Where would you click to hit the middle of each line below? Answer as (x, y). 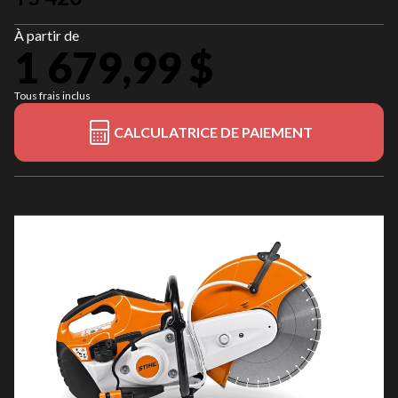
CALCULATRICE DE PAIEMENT (213, 132)
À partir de (47, 35)
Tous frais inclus (52, 96)
